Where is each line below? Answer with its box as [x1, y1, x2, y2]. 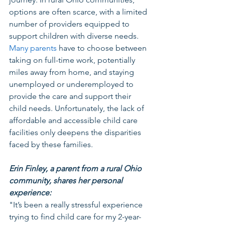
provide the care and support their [9, 91, 133, 101]
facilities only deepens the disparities [9, 127, 143, 137]
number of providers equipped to [9, 19, 132, 29]
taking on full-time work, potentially [9, 55, 137, 65]
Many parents [9, 43, 57, 53]
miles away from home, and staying [9, 67, 136, 77]
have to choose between [57, 43, 149, 53]
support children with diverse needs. [9, 31, 141, 41]
